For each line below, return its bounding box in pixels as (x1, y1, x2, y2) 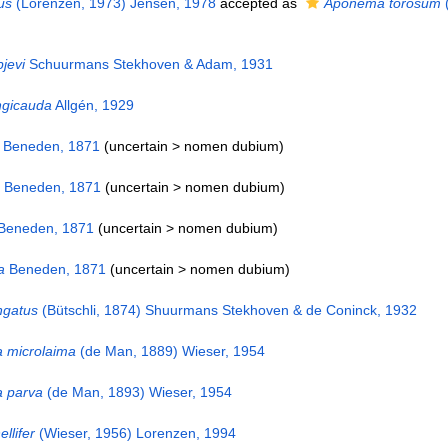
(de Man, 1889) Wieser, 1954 (75, 343, 265, 359)
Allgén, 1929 (51, 97, 134, 113)
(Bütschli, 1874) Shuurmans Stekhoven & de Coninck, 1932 (37, 302, 417, 318)
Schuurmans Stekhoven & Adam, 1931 (24, 56, 273, 72)
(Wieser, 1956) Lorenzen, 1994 (34, 425, 236, 441)
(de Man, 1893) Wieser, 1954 (42, 384, 232, 400)
